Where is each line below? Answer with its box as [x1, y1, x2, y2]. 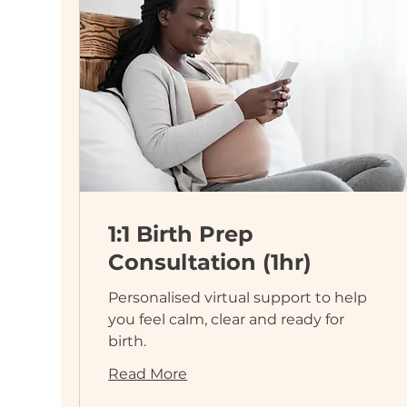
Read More [108, 364, 188, 382]
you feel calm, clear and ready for [108, 310, 345, 328]
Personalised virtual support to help [108, 288, 368, 306]
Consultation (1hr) [108, 248, 313, 275]
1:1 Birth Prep [108, 220, 254, 247]
